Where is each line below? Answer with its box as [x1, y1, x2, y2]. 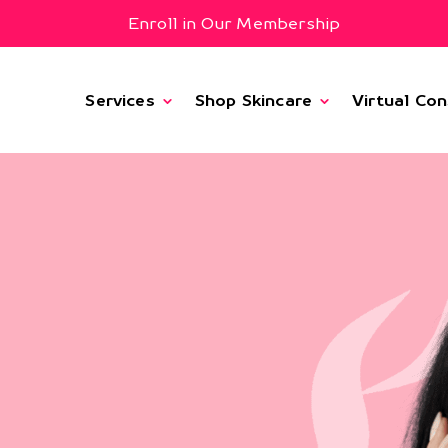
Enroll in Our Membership [127, 14, 341, 33]
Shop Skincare [194, 90, 313, 110]
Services [85, 90, 155, 110]
